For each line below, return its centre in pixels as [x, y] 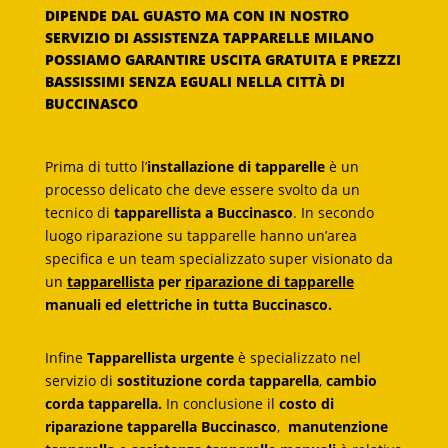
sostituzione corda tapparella [217, 380]
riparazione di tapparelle [269, 281]
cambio [351, 380]
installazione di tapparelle [237, 166]
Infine [65, 357]
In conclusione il [222, 403]
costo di [306, 403]
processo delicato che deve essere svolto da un [202, 189]
